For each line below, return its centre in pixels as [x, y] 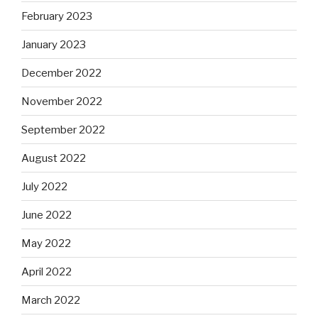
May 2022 [46, 243]
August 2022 [54, 158]
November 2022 [62, 101]
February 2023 [57, 16]
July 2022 [44, 186]
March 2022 [51, 300]
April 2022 [46, 272]
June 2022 [46, 215]
